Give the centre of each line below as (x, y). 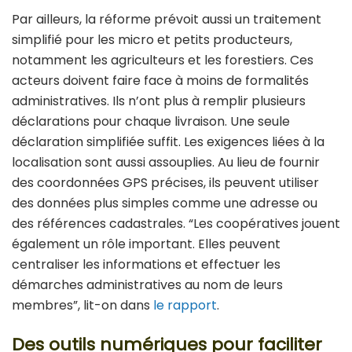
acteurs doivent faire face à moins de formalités (160, 81)
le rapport (185, 306)
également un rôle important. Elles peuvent (146, 244)
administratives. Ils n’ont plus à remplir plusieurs (159, 101)
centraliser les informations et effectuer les (146, 265)
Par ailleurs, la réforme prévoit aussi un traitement (167, 20)
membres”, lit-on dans (82, 306)
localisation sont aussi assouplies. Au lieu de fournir (166, 163)
